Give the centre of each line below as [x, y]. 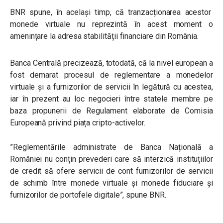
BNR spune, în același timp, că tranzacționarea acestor [111, 12]
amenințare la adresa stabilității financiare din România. [104, 36]
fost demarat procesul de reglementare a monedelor [111, 75]
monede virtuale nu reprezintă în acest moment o [111, 24]
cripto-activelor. [119, 123]
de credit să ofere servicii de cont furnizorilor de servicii [111, 171]
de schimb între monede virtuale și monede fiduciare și [111, 183]
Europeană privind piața [50, 123]
